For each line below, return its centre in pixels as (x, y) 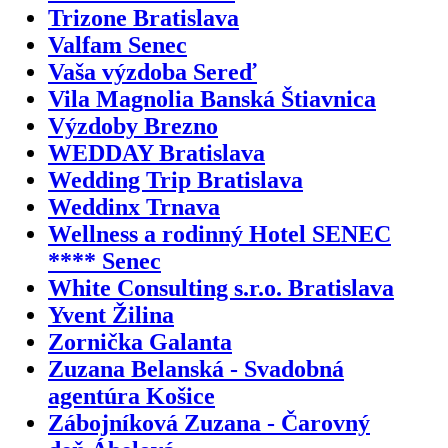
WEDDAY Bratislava (156, 152)
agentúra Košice (131, 395)
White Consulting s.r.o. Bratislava (221, 287)
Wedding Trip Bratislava (175, 179)
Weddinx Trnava (134, 206)
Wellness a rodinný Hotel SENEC (219, 233)
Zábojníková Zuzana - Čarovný (209, 422)
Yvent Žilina (111, 314)
